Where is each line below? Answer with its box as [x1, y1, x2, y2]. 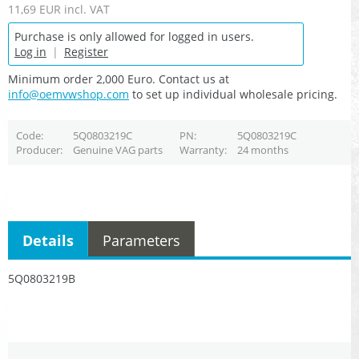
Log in [14, 44, 46, 60]
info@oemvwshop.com [8, 87, 129, 103]
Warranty [179, 142, 224, 157]
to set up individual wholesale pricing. [129, 87, 337, 103]
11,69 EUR [8, 2, 61, 18]
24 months [236, 142, 288, 157]
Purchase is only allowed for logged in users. [14, 29, 254, 45]
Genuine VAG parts [72, 142, 163, 157]
